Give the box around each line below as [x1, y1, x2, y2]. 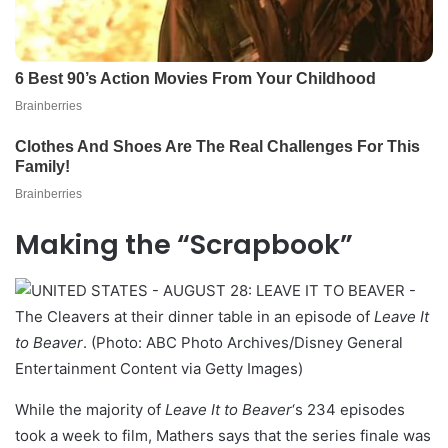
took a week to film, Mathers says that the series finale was [15, 426, 431, 446]
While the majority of [15, 400, 165, 420]
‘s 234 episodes [292, 400, 405, 420]
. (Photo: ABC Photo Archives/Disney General [83, 333, 403, 353]
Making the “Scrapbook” [15, 226, 353, 264]
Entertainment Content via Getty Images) [15, 359, 303, 379]
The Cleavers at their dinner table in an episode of [15, 307, 374, 327]
